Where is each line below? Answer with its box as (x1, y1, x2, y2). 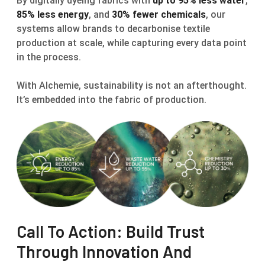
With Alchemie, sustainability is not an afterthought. (17, 79, 247, 91)
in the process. (17, 51, 81, 63)
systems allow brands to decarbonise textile (17, 22, 210, 34)
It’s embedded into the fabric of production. (17, 93, 206, 105)
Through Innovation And (17, 241, 192, 261)
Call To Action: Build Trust (17, 221, 205, 241)
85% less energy (17, 8, 89, 20)
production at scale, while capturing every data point (17, 37, 247, 49)
